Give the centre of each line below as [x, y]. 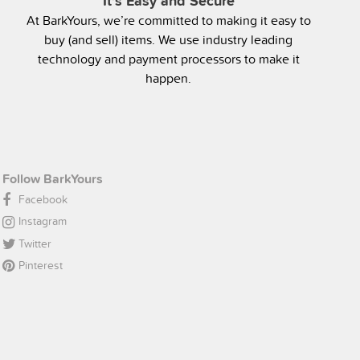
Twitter [35, 243]
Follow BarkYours [52, 179]
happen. [169, 78]
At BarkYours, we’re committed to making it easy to [168, 20]
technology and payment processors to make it [168, 59]
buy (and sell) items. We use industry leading [169, 39]
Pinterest [40, 265]
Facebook [43, 199]
